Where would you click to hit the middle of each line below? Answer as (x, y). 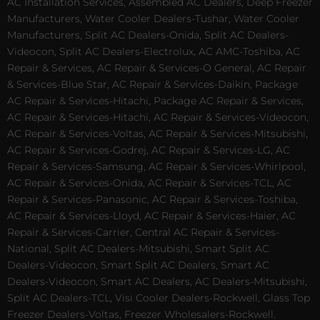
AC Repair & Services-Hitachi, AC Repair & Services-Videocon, (158, 117)
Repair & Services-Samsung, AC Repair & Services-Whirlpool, (156, 167)
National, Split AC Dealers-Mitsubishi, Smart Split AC (138, 249)
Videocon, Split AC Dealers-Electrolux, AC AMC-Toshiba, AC (154, 52)
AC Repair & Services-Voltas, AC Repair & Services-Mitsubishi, (157, 134)
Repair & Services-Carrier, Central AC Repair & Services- (143, 232)
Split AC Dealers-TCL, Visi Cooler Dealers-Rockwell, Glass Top (159, 298)
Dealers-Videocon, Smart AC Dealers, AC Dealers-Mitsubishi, (157, 282)
